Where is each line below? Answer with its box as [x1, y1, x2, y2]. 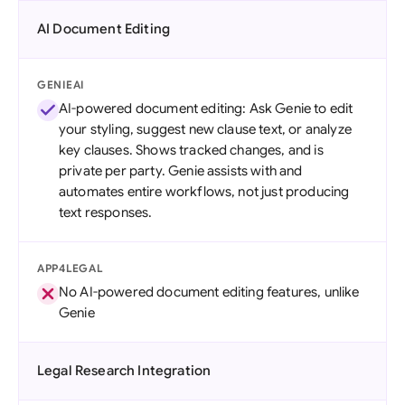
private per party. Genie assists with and [59, 163, 303, 179]
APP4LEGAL [37, 261, 103, 275]
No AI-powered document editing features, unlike [59, 284, 360, 300]
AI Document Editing [37, 21, 171, 37]
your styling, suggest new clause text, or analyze [59, 121, 352, 137]
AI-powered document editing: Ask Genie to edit [59, 100, 353, 117]
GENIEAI [37, 78, 85, 91]
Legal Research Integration [37, 363, 212, 379]
